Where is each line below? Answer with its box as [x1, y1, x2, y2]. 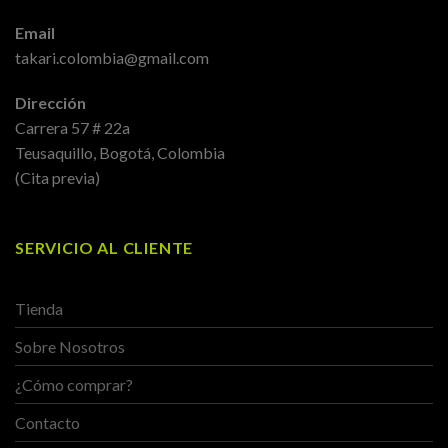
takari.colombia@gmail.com [15, 47, 209, 67]
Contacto [15, 412, 80, 432]
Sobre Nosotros [15, 336, 125, 356]
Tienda [15, 298, 63, 318]
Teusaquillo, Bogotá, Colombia [15, 143, 225, 163]
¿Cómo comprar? [15, 374, 133, 394]
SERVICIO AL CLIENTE [15, 238, 194, 258]
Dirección [15, 93, 86, 113]
